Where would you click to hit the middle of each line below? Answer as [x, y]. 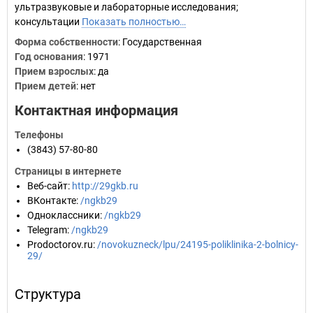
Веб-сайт [48, 186]
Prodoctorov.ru [60, 245]
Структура [48, 294]
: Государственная [160, 42]
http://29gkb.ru [105, 186]
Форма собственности [66, 42]
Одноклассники [64, 215]
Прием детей [45, 86]
